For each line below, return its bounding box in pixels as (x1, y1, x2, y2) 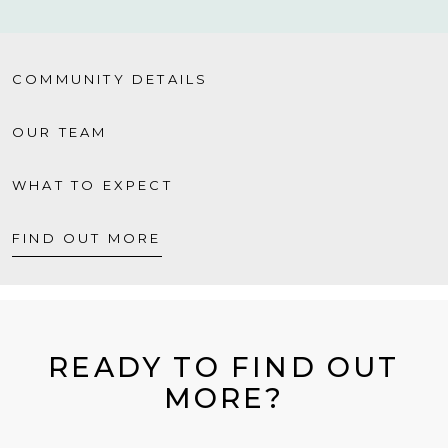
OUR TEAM (12, 123, 108, 140)
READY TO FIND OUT (48, 349, 400, 384)
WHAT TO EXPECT (12, 176, 173, 193)
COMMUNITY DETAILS (12, 70, 209, 87)
